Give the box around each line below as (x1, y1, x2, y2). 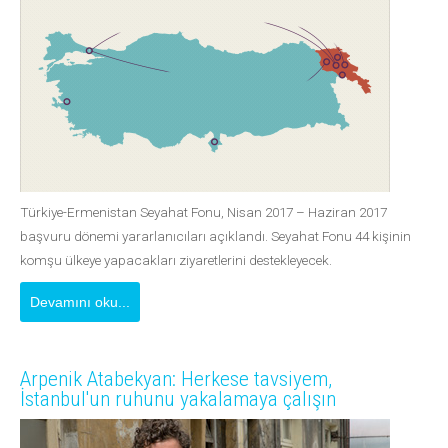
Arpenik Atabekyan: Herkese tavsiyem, (20, 367, 332, 391)
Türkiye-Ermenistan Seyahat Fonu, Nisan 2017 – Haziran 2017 (20, 204, 387, 220)
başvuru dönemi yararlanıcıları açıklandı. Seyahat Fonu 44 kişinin (20, 228, 411, 244)
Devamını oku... (30, 294, 130, 310)
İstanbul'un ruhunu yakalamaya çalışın (20, 387, 336, 411)
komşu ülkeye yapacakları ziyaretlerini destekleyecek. (20, 252, 332, 268)
